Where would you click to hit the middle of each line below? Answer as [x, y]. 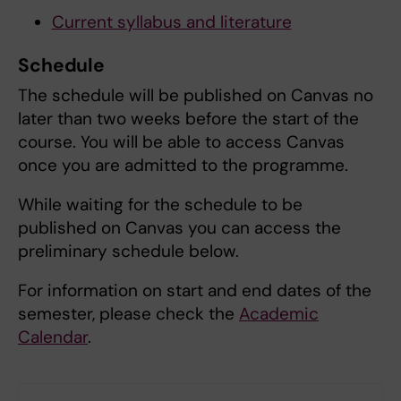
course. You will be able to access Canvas [181, 142]
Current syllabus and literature [171, 22]
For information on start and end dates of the [195, 291]
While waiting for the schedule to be [160, 205]
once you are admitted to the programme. [183, 166]
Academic [279, 314]
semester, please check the [128, 314]
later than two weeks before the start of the [188, 119]
